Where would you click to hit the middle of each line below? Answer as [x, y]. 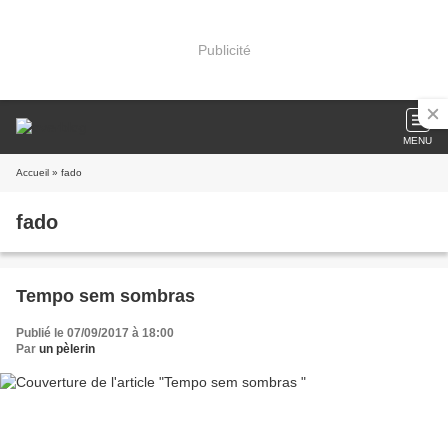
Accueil [32, 172]
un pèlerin [67, 349]
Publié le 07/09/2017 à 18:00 [95, 333]
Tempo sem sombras [105, 296]
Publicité [224, 49]
